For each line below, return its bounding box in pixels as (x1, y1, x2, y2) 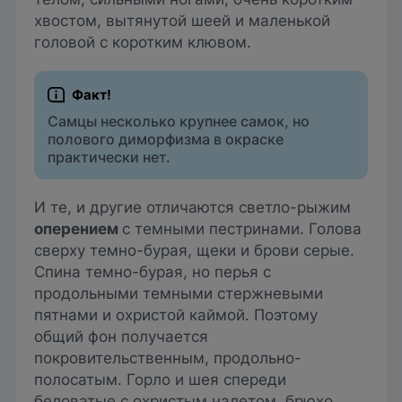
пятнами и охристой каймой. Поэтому (34, 305, 318, 324)
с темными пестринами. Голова (122, 219, 362, 238)
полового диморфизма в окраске (48, 130, 284, 149)
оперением (34, 219, 122, 238)
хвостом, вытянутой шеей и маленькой (34, 12, 330, 30)
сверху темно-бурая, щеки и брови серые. (34, 240, 354, 259)
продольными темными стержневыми (34, 284, 323, 302)
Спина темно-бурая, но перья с (34, 262, 271, 281)
